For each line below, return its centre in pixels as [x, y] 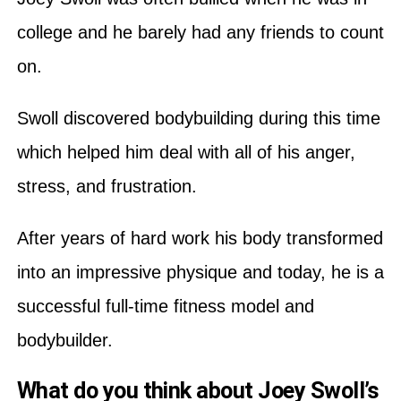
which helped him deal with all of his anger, [186, 152]
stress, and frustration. [107, 186]
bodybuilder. [67, 340]
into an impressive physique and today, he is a [200, 272]
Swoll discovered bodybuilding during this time [198, 118]
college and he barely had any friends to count [200, 32]
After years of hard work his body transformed [200, 238]
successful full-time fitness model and [165, 306]
